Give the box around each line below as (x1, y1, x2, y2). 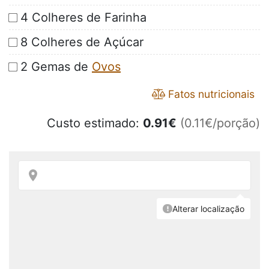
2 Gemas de (20, 59, 92, 74)
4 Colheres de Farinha (20, 10, 147, 25)
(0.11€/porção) (180, 116, 260, 131)
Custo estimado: (47, 116, 143, 131)
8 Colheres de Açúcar (20, 35, 144, 50)
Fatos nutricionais (165, 88, 255, 101)
